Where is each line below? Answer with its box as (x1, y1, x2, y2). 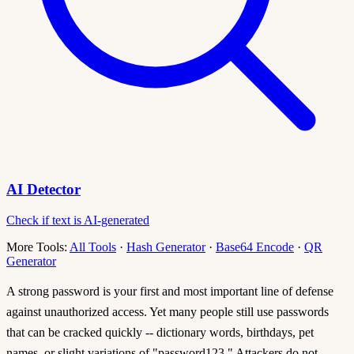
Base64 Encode (216, 239, 294, 254)
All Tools (70, 239, 116, 254)
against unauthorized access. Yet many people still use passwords (6, 304, 329, 318)
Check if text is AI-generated (6, 213, 149, 227)
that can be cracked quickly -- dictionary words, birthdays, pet (6, 325, 314, 339)
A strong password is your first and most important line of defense (6, 284, 333, 298)
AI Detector (6, 180, 81, 198)
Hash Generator (126, 239, 205, 254)
